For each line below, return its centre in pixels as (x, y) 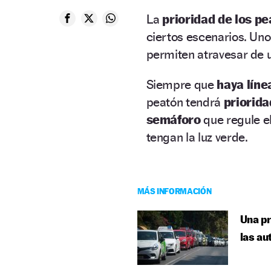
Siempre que (180, 84)
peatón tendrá (185, 102)
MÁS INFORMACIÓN (174, 191)
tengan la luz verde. (197, 137)
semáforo (175, 119)
